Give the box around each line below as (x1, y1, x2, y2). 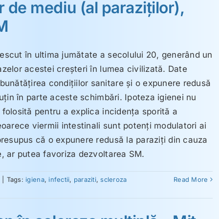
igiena (25, 175, 44, 183)
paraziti (73, 175, 96, 183)
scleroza (100, 175, 127, 183)
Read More (174, 175, 208, 183)
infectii (48, 175, 70, 183)
